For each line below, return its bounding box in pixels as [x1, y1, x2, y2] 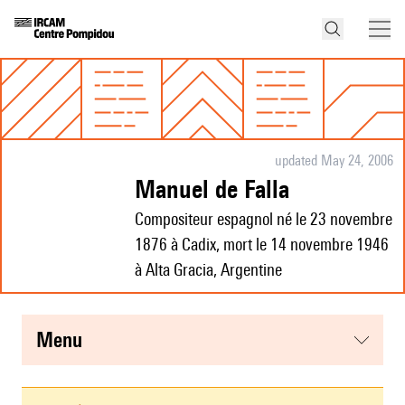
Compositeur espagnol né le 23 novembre [135, 209, 392, 230]
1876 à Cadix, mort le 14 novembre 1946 [135, 234, 389, 255]
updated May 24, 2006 [274, 152, 393, 170]
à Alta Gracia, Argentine [135, 259, 282, 280]
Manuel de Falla [155, 174, 289, 204]
